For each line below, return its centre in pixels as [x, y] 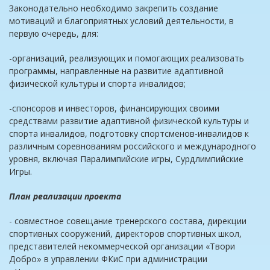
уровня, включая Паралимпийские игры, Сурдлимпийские [126, 159]
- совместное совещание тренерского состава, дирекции [128, 221]
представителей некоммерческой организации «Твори [122, 246]
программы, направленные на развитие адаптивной [116, 71]
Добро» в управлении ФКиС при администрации [108, 259]
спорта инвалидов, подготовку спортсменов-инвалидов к [129, 134]
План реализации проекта [65, 196]
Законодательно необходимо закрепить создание [114, 8]
